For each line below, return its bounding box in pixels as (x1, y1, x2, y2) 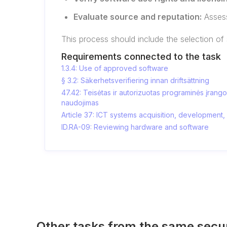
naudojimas (61, 98, 99, 107)
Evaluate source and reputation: (73, 12, 202, 22)
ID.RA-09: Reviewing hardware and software (61, 123, 209, 131)
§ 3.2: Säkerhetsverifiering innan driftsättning (61, 76, 209, 85)
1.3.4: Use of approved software (61, 64, 168, 72)
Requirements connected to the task (61, 51, 221, 62)
